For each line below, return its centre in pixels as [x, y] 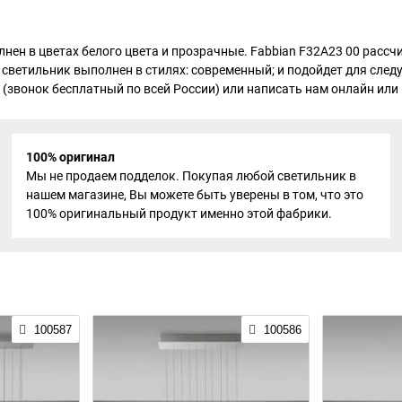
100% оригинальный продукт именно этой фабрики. [179, 213]
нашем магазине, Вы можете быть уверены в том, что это [194, 194]
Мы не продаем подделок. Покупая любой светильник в [191, 175]
